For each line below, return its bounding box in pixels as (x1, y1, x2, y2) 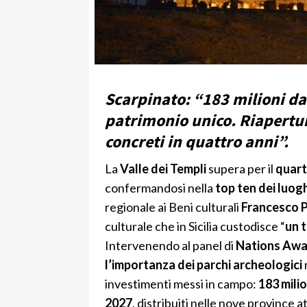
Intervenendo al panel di (104, 237, 236, 253)
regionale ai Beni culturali (104, 199, 241, 214)
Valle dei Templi (119, 160, 206, 176)
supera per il (206, 160, 275, 176)
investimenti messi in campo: (104, 275, 258, 291)
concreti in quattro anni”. (104, 130, 288, 152)
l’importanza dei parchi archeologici (104, 256, 302, 272)
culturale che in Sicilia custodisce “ (104, 218, 285, 234)
